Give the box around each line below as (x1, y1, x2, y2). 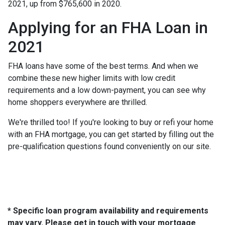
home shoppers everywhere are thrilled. (8, 97, 149, 107)
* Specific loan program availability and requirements (8, 205, 208, 215)
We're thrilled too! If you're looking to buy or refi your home (8, 117, 213, 127)
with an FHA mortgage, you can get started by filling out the (8, 129, 214, 139)
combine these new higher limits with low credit (8, 73, 175, 83)
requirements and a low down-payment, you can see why (8, 85, 206, 95)
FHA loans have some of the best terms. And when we (8, 61, 198, 71)
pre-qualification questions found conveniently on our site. (8, 141, 211, 151)
